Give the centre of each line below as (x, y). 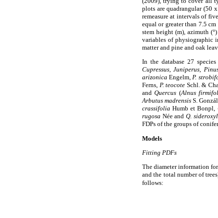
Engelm (179, 77)
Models (152, 138)
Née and (173, 116)
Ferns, (151, 85)
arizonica (155, 77)
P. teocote (172, 85)
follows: (153, 183)
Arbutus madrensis (167, 101)
